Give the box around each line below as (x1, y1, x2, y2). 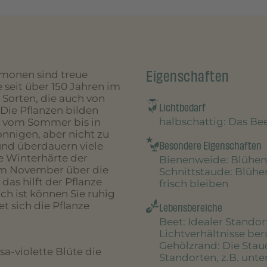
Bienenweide (159, 154, 226, 166)
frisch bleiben (159, 178, 228, 190)
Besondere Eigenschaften (159, 138, 262, 154)
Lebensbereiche (159, 200, 222, 216)
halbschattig (159, 116, 223, 128)
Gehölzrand (159, 240, 218, 252)
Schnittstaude (159, 166, 230, 178)
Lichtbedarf (159, 100, 206, 116)
